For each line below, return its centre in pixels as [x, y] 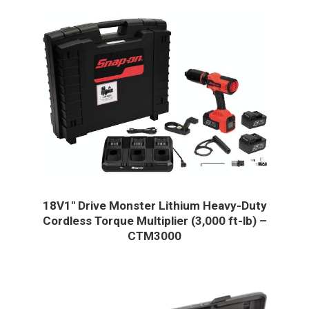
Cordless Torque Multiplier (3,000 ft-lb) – [154, 220]
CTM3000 [154, 236]
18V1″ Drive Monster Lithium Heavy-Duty [154, 205]
